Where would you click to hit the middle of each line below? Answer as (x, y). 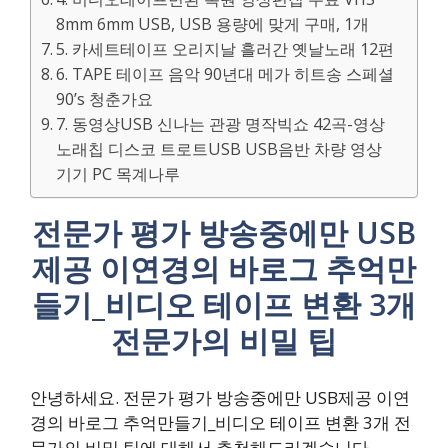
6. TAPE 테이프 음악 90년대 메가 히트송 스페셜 (225, 74)
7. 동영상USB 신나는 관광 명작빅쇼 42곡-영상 (221, 124)
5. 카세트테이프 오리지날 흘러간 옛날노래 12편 (225, 49)
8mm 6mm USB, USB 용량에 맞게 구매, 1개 (213, 24)
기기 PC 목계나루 (118, 174)
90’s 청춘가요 (105, 99)
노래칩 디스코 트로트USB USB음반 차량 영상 (219, 149)
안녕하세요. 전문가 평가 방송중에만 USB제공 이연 (220, 397)
